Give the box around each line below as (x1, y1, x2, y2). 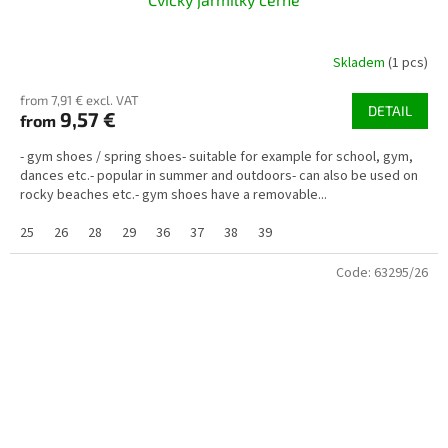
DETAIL (368, 102, 412, 120)
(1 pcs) (388, 52, 428, 73)
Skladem (333, 52, 388, 73)
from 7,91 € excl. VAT (20, 92, 139, 109)
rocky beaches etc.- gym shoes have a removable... (20, 185, 327, 206)
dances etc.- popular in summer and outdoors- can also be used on (20, 166, 418, 187)
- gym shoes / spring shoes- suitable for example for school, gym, (20, 147, 413, 168)
